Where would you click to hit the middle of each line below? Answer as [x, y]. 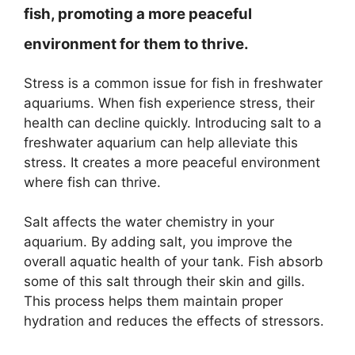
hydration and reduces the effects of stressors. [174, 321]
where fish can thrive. [92, 182]
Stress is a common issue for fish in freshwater [173, 83]
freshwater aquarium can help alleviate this [161, 142]
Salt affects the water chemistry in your [149, 222]
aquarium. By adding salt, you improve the [158, 242]
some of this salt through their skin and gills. [164, 281]
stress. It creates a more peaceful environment [172, 162]
